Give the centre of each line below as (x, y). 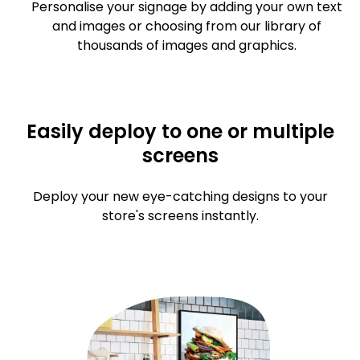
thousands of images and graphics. (186, 46)
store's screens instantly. (180, 216)
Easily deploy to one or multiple (180, 132)
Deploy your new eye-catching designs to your (180, 197)
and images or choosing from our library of (186, 27)
